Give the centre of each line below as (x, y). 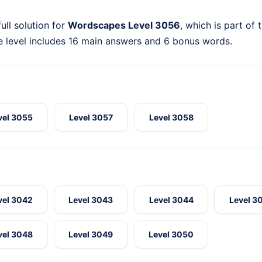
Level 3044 (171, 200)
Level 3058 (171, 118)
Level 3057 (91, 118)
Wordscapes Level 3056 (124, 25)
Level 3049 (91, 235)
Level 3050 (171, 235)
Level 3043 (91, 200)
